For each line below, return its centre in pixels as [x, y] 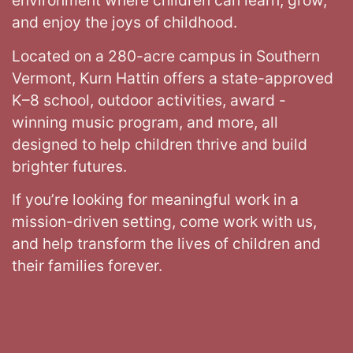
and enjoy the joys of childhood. [124, 22]
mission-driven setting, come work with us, [164, 222]
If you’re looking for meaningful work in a [155, 200]
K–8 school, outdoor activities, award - [149, 100]
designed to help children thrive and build [160, 144]
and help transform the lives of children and [166, 244]
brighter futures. [69, 166]
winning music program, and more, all [145, 122]
